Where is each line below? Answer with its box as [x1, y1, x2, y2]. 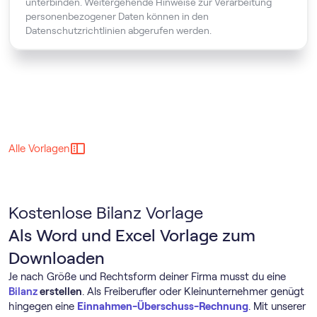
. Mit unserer [248, 301, 306, 312]
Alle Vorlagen [8, 143, 69, 154]
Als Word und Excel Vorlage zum [8, 226, 255, 245]
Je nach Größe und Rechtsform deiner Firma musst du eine [8, 271, 286, 282]
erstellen [40, 286, 82, 297]
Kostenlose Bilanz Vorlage [8, 203, 203, 222]
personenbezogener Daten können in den [25, 11, 209, 22]
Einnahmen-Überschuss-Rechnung [77, 301, 248, 312]
